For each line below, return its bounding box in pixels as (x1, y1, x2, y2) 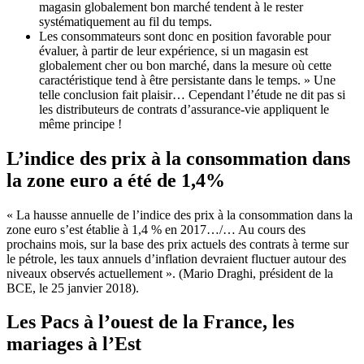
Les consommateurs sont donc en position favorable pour (39, 28, 331, 43)
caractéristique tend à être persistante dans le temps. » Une (39, 72, 336, 87)
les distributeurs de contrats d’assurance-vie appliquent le (39, 102, 329, 116)
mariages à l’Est (6, 333, 141, 355)
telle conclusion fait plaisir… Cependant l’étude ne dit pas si (39, 87, 345, 102)
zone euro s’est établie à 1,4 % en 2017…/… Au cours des (6, 222, 305, 236)
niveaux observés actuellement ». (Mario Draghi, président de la (6, 266, 333, 280)
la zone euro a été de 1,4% (6, 169, 225, 191)
